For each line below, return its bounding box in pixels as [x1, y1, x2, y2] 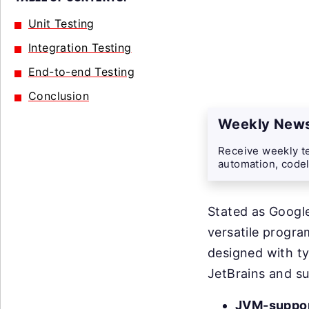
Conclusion [28, 89, 89, 103]
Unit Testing [28, 17, 94, 30]
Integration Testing [28, 41, 132, 54]
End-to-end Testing [28, 65, 135, 79]
